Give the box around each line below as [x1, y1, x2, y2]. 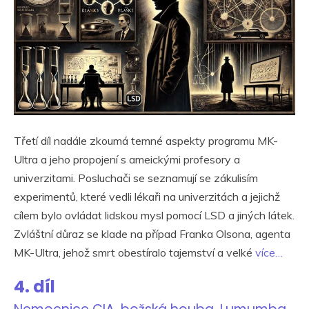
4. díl [14, 275, 55, 298]
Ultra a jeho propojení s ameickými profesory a [14, 152, 240, 166]
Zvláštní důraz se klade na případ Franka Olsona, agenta [14, 226, 290, 241]
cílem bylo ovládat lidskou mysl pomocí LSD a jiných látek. [14, 208, 295, 222]
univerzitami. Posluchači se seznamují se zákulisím [14, 170, 258, 185]
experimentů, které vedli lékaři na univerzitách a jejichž [14, 189, 280, 203]
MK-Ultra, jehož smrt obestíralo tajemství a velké [14, 245, 255, 259]
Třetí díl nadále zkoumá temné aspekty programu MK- [14, 133, 278, 148]
